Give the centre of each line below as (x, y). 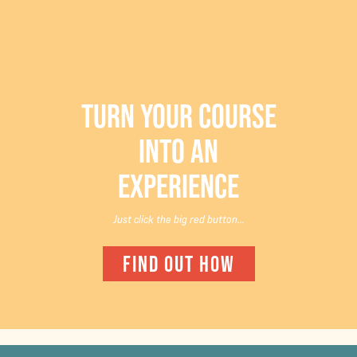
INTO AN (178, 150)
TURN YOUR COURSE (178, 115)
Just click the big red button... (178, 219)
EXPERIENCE (178, 185)
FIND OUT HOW (178, 263)
